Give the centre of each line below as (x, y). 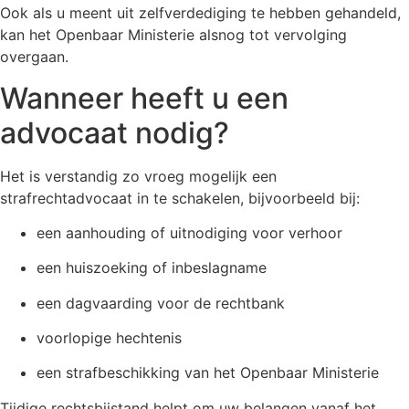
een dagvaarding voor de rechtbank (161, 303)
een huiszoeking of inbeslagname (152, 268)
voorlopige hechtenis (109, 338)
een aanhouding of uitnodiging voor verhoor (189, 232)
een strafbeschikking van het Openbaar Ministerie (208, 373)
